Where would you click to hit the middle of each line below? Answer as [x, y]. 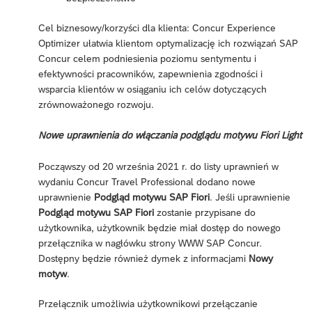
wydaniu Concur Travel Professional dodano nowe [147, 182]
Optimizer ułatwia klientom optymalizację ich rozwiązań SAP [168, 44]
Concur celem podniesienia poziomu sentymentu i [147, 59]
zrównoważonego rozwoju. [96, 105]
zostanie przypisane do [205, 213]
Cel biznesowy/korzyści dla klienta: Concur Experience [157, 28]
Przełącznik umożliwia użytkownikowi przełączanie [148, 304]
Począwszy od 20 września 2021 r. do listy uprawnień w [158, 167]
